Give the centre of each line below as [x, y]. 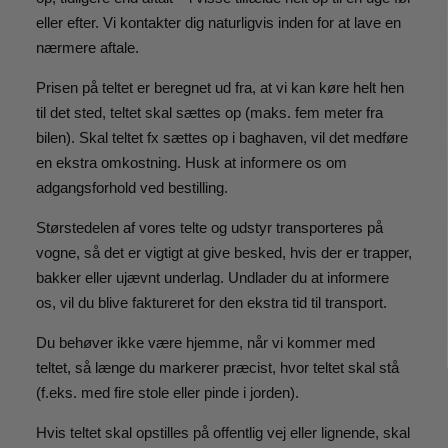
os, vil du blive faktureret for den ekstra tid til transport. [211, 302]
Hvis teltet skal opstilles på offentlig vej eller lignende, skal [222, 432]
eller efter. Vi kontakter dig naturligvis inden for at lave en [218, 22]
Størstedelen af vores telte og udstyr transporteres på [209, 227]
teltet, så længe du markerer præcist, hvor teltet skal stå [217, 367]
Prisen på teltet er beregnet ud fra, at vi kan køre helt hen [219, 87]
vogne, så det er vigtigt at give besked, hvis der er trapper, [223, 252]
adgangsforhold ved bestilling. [131, 187]
